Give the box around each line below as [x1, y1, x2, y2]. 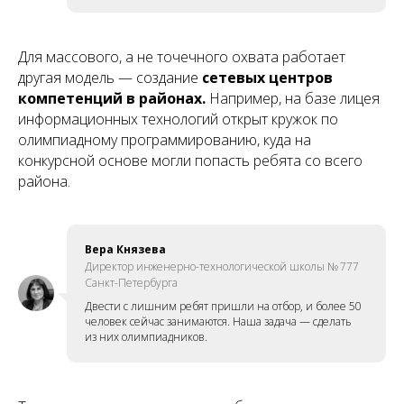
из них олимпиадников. [85, 328, 207, 344]
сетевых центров [202, 67, 333, 87]
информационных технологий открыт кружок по [18, 108, 338, 129]
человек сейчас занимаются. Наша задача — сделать [85, 313, 352, 329]
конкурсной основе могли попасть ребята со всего [18, 150, 363, 170]
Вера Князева [85, 241, 166, 257]
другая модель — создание [18, 67, 202, 87]
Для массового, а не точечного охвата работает [18, 46, 345, 67]
